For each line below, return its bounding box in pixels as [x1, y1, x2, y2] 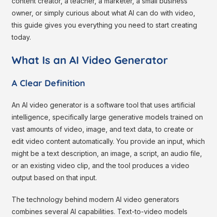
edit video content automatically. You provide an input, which [12, 137, 205, 146]
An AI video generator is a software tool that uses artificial [12, 101, 195, 109]
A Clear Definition [12, 77, 85, 89]
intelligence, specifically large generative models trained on [12, 113, 203, 122]
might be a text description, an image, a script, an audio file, [12, 149, 202, 158]
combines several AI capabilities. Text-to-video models [12, 207, 187, 216]
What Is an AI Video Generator [12, 53, 168, 67]
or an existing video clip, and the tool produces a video [12, 161, 189, 170]
